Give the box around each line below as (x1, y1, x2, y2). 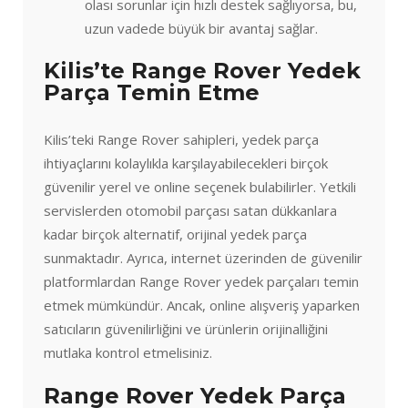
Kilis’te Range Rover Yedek (44, 57, 361, 85)
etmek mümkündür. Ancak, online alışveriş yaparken (44, 296, 360, 315)
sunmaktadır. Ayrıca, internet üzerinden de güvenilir (44, 249, 362, 268)
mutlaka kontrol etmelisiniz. (44, 343, 212, 362)
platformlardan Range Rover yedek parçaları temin (44, 272, 359, 291)
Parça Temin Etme (44, 79, 260, 107)
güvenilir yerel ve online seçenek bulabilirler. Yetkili (44, 178, 356, 197)
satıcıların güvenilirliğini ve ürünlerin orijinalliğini (44, 320, 328, 339)
